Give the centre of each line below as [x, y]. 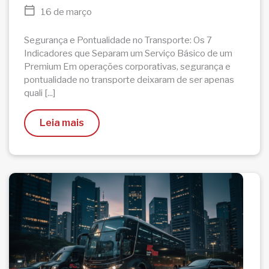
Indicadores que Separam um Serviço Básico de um [128, 53]
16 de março [66, 12]
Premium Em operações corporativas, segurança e [127, 67]
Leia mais [62, 123]
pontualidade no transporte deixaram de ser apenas [129, 80]
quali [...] [40, 93]
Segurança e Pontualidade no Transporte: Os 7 [118, 40]
